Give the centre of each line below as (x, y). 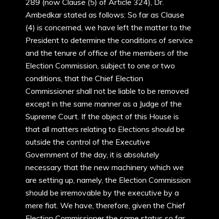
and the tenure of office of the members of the (107, 53)
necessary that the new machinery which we (105, 167)
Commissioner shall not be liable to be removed (107, 91)
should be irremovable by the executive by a (102, 193)
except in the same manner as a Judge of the (104, 104)
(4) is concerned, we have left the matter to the (108, 27)
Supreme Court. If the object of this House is (102, 116)
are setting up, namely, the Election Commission (108, 180)
